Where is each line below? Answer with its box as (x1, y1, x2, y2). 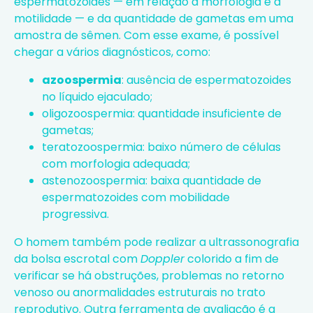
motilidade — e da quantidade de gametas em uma (14, 10, 293, 27)
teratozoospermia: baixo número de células (42, 138, 281, 155)
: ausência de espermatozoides (122, 71, 291, 88)
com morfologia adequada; (42, 155, 190, 172)
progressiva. (42, 205, 109, 222)
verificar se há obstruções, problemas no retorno (14, 267, 284, 284)
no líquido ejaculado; (42, 88, 152, 105)
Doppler (140, 250, 184, 267)
